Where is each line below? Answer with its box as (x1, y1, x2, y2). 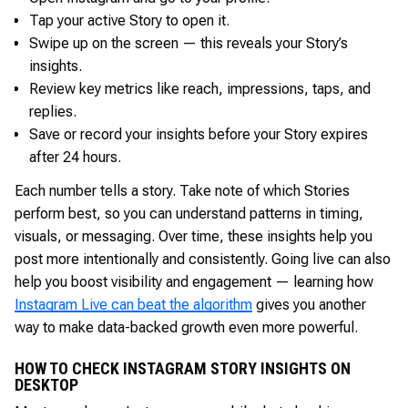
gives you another (252, 295, 366, 313)
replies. (29, 102, 76, 120)
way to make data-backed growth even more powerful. (15, 318, 358, 336)
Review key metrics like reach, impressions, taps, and (29, 79, 371, 97)
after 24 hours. (29, 148, 121, 166)
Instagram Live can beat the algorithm (15, 295, 252, 313)
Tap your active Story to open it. (29, 11, 229, 29)
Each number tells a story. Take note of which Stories (15, 181, 350, 199)
